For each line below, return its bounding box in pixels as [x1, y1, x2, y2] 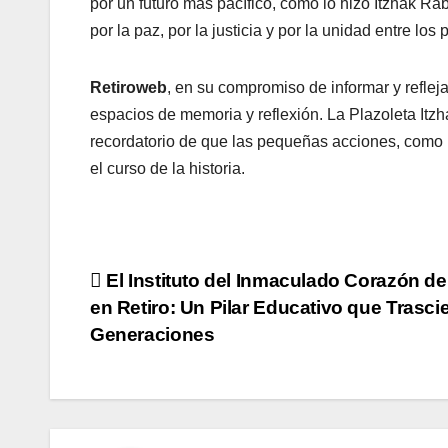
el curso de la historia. [90, 160, 245, 178]
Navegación [89, 268, 270, 308]
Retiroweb [90, 79, 167, 97]
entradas [89, 350, 222, 390]
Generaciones [90, 324, 215, 346]
